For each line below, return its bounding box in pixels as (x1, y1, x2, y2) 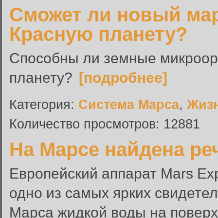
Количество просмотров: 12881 (9, 116, 200, 131)
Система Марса (78, 97, 179, 112)
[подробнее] (79, 69, 167, 86)
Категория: (9, 97, 78, 112)
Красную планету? (9, 23, 187, 45)
